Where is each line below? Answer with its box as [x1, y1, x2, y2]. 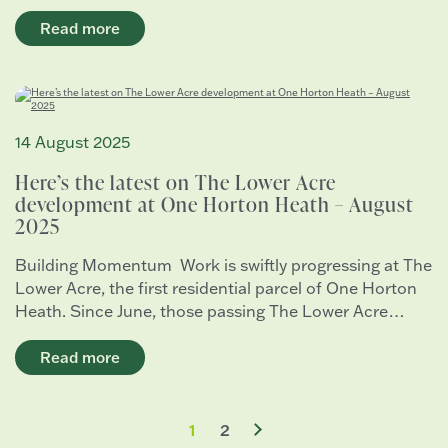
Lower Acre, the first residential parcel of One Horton [15, 278, 417, 299]
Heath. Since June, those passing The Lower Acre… [15, 301, 405, 322]
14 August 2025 [15, 132, 130, 153]
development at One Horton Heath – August [15, 190, 414, 218]
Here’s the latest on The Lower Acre [15, 168, 336, 196]
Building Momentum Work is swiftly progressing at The [15, 255, 432, 276]
